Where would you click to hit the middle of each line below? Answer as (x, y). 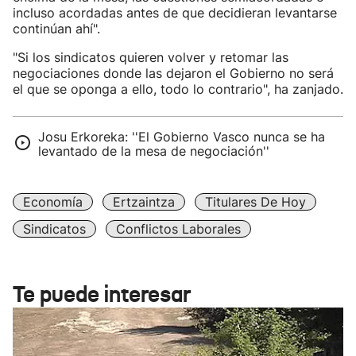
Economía (53, 202)
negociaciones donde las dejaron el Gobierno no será (173, 73)
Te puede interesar (102, 294)
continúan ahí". (56, 29)
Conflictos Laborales (178, 229)
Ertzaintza (144, 202)
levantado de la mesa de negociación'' (154, 151)
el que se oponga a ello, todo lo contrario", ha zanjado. (178, 89)
